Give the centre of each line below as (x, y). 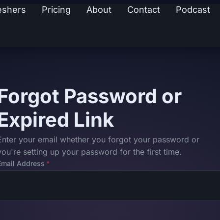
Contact (144, 10)
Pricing (56, 10)
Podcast (193, 10)
